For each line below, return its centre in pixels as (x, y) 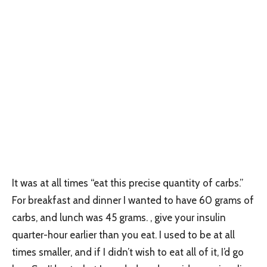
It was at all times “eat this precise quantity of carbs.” (128, 183)
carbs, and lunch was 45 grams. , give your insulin (119, 217)
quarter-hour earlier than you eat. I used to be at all (123, 235)
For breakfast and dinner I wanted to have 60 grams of (133, 200)
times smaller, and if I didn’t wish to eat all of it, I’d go (128, 252)
